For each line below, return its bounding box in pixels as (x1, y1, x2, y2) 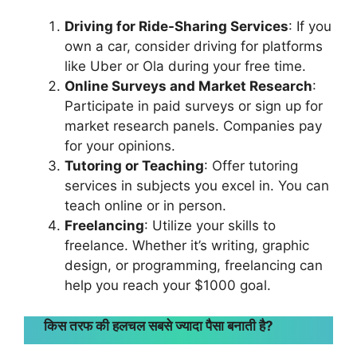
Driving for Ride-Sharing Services (65, 18, 288, 34)
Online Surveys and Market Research (65, 78, 312, 94)
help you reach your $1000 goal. (65, 277, 271, 293)
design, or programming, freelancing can (65, 257, 323, 273)
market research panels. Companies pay (65, 118, 322, 134)
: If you (288, 18, 331, 34)
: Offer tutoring (204, 158, 298, 174)
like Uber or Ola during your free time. (65, 58, 306, 74)
